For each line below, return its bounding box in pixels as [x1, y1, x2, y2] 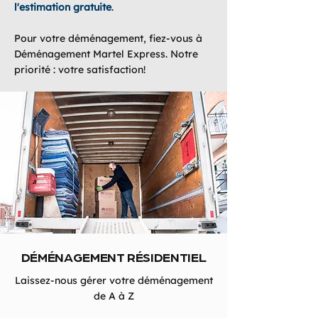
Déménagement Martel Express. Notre [14, 48, 198, 60]
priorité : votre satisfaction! [14, 63, 146, 76]
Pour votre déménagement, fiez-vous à [14, 32, 202, 45]
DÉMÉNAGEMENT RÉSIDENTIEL [21, 249, 207, 264]
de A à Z [93, 290, 134, 302]
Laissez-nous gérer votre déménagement [14, 274, 213, 287]
